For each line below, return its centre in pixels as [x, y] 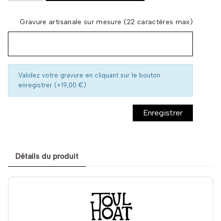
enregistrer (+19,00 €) [52, 85]
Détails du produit [47, 157]
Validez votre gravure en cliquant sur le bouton [89, 75]
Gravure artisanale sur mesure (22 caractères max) [106, 22]
